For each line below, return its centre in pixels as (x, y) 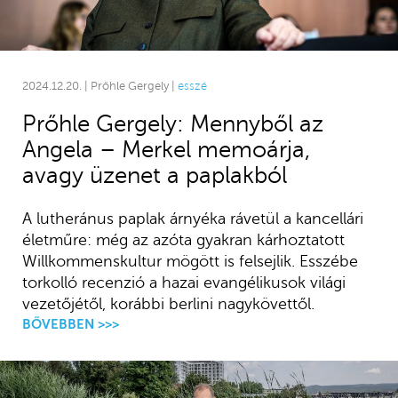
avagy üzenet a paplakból (154, 176)
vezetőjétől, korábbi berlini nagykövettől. (168, 304)
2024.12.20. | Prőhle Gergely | (99, 87)
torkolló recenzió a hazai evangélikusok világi (183, 283)
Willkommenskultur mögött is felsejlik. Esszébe (190, 262)
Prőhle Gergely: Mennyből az (172, 124)
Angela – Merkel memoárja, (166, 150)
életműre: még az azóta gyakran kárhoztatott (183, 240)
